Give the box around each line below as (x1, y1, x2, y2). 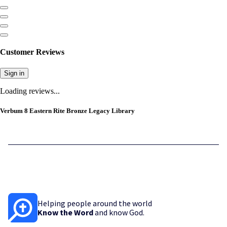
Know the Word (37, 207, 93, 218)
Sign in (4, 69, 24, 77)
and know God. (93, 207, 144, 218)
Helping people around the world (37, 198, 152, 209)
